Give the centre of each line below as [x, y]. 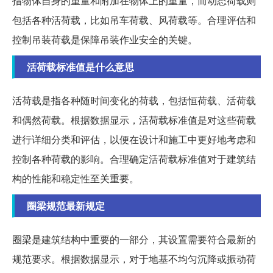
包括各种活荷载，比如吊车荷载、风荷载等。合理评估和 [134, 20]
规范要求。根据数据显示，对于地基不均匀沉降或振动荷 [134, 259]
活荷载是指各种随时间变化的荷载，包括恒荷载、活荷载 [134, 101]
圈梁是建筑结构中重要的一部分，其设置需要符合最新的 [134, 239]
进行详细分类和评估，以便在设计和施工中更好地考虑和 [134, 140]
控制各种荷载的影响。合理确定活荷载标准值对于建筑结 [134, 159]
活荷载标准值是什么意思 [80, 67]
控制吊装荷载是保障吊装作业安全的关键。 [105, 40]
